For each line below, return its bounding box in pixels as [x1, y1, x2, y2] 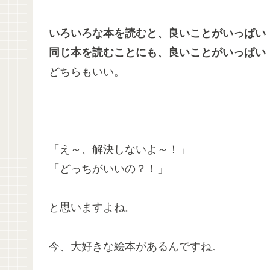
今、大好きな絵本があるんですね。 [49, 240, 222, 253]
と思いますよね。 [49, 201, 136, 214]
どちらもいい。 [49, 66, 125, 78]
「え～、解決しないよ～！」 [49, 143, 190, 155]
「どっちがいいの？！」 [49, 162, 168, 175]
